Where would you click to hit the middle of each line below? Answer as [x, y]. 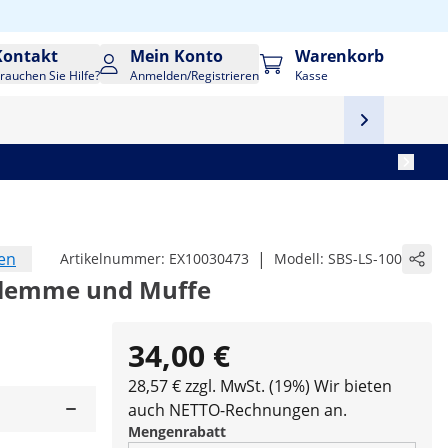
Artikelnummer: [114, 258]
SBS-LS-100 [365, 258]
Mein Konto [177, 56]
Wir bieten [353, 386]
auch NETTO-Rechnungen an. [237, 410]
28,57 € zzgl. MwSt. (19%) [219, 386]
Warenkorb [339, 56]
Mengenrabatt [177, 431]
